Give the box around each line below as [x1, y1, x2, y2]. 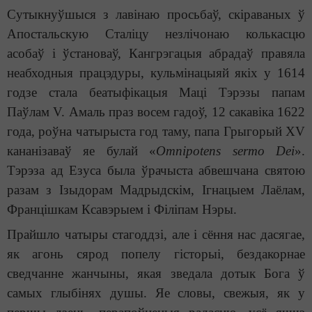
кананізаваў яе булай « [7, 143, 157, 159]
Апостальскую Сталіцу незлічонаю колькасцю [7, 26, 305, 42]
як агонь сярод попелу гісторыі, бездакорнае [7, 247, 305, 262]
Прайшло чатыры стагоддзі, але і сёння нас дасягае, [7, 227, 305, 242]
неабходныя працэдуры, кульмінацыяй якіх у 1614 [7, 65, 305, 81]
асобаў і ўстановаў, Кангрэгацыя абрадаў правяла [7, 46, 305, 61]
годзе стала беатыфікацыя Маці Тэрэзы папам [7, 85, 305, 100]
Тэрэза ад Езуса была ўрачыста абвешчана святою [7, 163, 305, 178]
